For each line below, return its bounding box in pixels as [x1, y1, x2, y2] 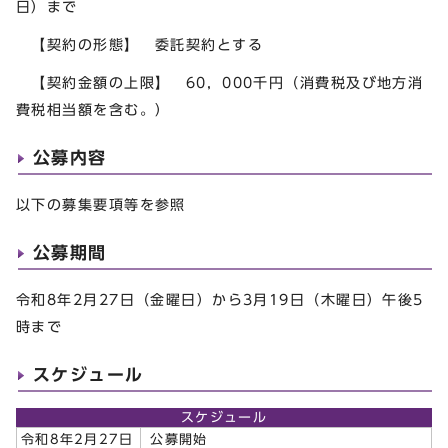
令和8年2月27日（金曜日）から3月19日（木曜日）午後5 [16, 291, 424, 307]
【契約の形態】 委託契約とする [16, 37, 264, 53]
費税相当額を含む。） [16, 101, 171, 117]
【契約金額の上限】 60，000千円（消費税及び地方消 [16, 74, 424, 90]
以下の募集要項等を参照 [16, 196, 186, 212]
